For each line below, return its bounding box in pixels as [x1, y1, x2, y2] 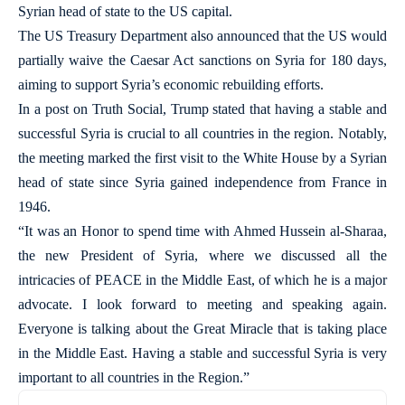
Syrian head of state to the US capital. [18, 4, 232, 19]
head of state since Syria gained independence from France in [18, 174, 387, 190]
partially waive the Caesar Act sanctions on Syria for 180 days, [18, 52, 387, 68]
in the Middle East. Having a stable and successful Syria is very [18, 345, 387, 361]
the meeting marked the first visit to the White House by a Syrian [18, 150, 387, 165]
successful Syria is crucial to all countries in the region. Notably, [18, 126, 387, 141]
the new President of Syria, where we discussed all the [18, 248, 387, 263]
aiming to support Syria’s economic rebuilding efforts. [18, 77, 324, 92]
